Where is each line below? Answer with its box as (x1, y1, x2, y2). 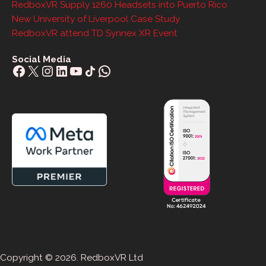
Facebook (11, 61, 77, 79)
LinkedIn (54, 61, 110, 79)
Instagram (40, 61, 106, 79)
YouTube (68, 61, 128, 79)
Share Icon (83, 61, 111, 79)
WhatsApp (97, 61, 166, 79)
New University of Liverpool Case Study (12, 14, 180, 25)
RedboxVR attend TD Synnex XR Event (12, 28, 178, 39)
